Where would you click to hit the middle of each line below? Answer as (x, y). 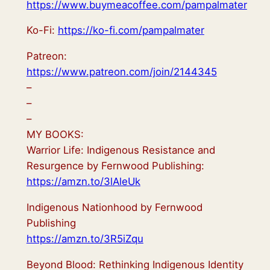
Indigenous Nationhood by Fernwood (114, 207)
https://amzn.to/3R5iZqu (85, 238)
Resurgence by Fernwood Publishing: (115, 166)
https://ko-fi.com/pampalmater (131, 30)
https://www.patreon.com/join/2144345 (121, 72)
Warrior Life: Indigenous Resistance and (121, 150)
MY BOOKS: (55, 135)
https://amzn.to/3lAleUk (83, 182)
